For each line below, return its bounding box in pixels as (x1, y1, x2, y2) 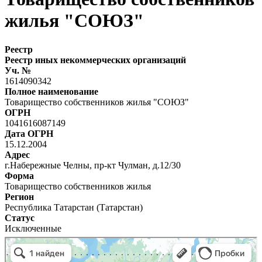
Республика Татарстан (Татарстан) (5, 202, 143, 212)
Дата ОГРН (5, 128, 53, 139)
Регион (5, 191, 34, 202)
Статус (5, 212, 35, 223)
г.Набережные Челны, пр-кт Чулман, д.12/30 (5, 160, 185, 170)
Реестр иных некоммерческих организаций (5, 54, 186, 65)
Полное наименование (5, 86, 98, 96)
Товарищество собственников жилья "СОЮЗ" (5, 96, 189, 107)
